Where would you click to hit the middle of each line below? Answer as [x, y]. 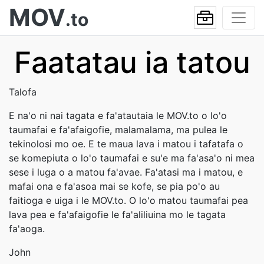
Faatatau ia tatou [132, 62]
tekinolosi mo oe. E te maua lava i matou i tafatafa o [126, 144]
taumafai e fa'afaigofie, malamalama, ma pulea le [118, 130]
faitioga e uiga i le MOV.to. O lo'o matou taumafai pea [128, 200]
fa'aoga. [27, 229]
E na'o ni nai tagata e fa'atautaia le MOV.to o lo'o [118, 115]
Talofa [23, 92]
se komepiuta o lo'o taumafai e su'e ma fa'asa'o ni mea [132, 158]
